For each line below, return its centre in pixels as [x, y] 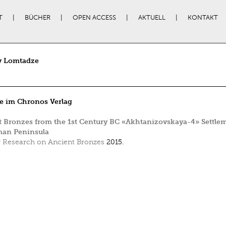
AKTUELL [152, 18]
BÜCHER [37, 18]
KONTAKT [203, 18]
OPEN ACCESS [94, 18]
